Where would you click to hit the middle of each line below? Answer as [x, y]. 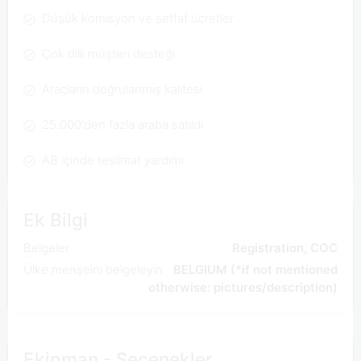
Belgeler [46, 248]
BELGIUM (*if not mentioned [256, 269]
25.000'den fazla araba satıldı [120, 125]
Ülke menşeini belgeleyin [93, 269]
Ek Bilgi [55, 219]
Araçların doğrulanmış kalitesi [120, 89]
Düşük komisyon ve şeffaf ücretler [136, 19]
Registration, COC [285, 248]
